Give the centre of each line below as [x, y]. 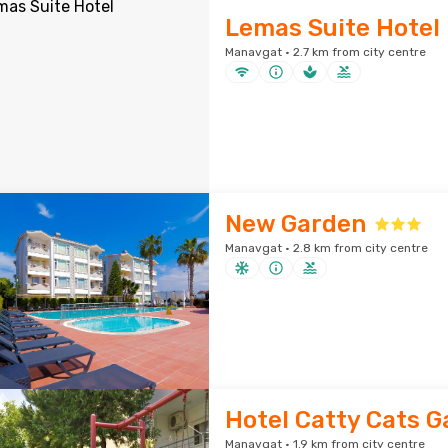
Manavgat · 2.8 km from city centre [326, 248]
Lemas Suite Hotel [332, 28]
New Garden [295, 224]
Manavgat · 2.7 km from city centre [325, 52]
